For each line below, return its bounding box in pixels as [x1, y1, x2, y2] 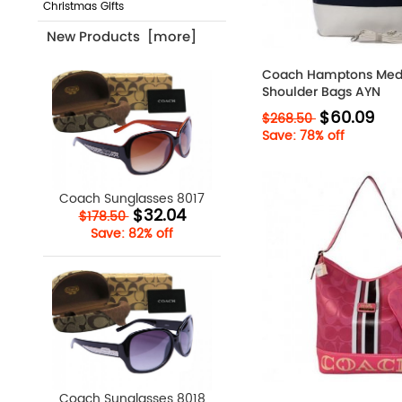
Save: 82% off [91, 223, 173, 245]
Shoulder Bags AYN [262, 83, 380, 100]
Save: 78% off [262, 126, 345, 146]
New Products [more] [47, 27, 197, 47]
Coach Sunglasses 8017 [59, 188, 205, 210]
